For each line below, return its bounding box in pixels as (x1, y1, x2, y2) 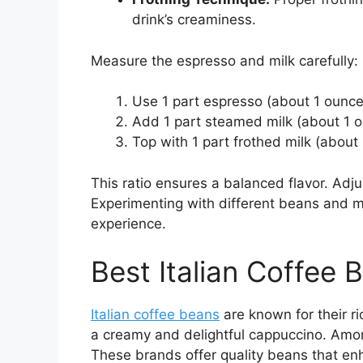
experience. (91, 215, 166, 232)
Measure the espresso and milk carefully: (91, 52, 358, 69)
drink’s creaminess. (132, 11, 256, 28)
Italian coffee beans (91, 306, 220, 323)
